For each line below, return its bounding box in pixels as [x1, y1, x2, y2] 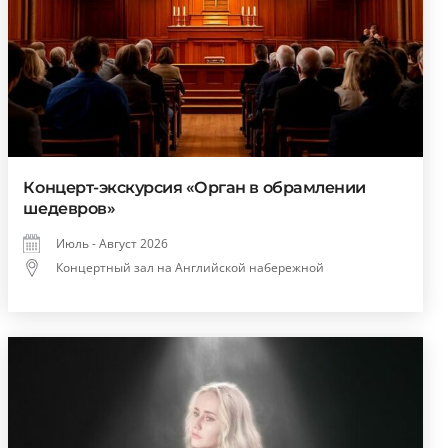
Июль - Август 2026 [56, 235, 169, 253]
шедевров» [23, 199, 116, 219]
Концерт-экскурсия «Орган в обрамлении [23, 178, 366, 198]
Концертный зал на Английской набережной [56, 259, 325, 277]
